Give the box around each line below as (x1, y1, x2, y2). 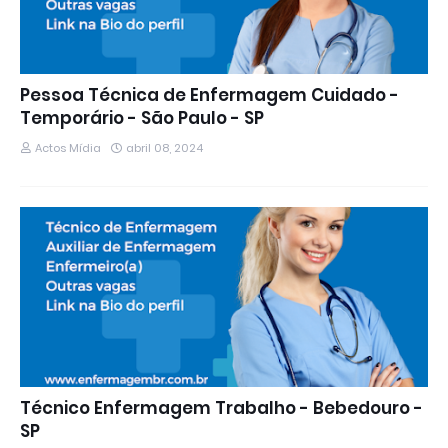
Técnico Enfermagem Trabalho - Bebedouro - (20, 396, 423, 420)
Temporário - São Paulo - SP (20, 106, 264, 130)
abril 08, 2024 (126, 140, 203, 156)
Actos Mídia (35, 140, 101, 156)
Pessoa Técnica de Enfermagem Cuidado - (20, 83, 399, 107)
